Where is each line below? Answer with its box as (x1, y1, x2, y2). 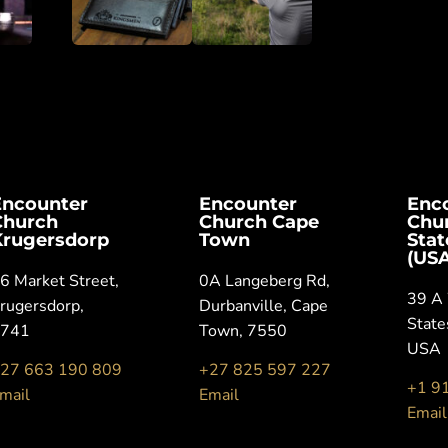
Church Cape (198, 210, 319, 233)
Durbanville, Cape (198, 294, 328, 317)
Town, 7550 (198, 319, 287, 342)
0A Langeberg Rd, (198, 269, 330, 292)
